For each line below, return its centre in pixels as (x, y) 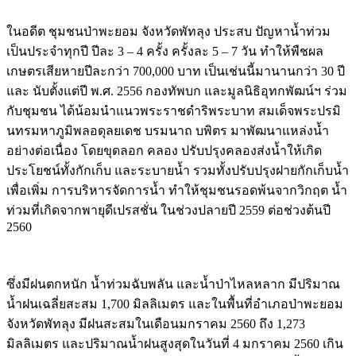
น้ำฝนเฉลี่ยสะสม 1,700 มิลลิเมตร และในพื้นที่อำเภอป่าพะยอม (175, 304)
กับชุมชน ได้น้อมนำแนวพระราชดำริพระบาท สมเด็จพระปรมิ (174, 111)
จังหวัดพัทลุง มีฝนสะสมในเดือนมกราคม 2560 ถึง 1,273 (156, 324)
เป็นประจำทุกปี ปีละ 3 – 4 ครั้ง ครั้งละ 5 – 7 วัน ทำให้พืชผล (165, 52)
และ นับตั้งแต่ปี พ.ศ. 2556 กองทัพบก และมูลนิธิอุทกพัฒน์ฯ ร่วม (177, 91)
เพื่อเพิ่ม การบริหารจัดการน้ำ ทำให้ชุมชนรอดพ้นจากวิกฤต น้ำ (177, 191)
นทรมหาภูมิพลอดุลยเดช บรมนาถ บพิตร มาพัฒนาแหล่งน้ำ (168, 131)
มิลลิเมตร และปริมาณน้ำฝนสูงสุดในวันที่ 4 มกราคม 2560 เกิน (175, 344)
